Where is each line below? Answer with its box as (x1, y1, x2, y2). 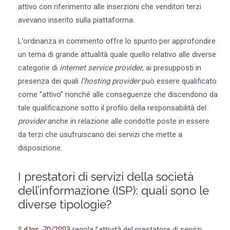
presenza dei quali (17, 76, 81, 86)
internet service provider (59, 63, 142, 72)
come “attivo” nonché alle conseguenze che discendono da (17, 89, 218, 99)
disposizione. (17, 143, 62, 152)
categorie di (17, 63, 60, 72)
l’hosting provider (80, 76, 140, 86)
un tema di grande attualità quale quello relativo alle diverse (17, 49, 216, 59)
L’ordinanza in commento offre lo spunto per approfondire (17, 36, 216, 46)
